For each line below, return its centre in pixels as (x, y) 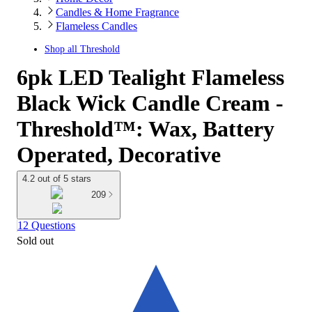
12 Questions (46, 225)
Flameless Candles (96, 26)
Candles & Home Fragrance (117, 12)
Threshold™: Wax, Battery (146, 129)
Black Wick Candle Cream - (150, 103)
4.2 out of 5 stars (57, 179)
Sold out (35, 240)
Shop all (62, 49)
